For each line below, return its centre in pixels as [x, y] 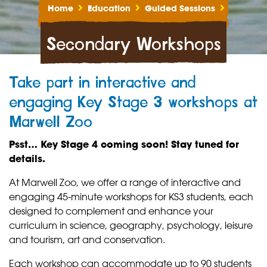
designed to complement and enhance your [111, 211]
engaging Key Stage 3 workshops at [133, 103]
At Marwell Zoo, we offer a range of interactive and [125, 183]
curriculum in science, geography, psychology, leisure [131, 226]
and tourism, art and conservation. [87, 240]
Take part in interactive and [103, 83]
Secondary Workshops [133, 45]
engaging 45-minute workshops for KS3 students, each [131, 197]
